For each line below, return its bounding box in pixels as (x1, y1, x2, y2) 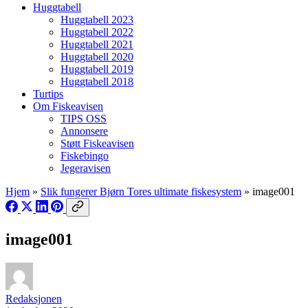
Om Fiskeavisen (33, 100, 103, 112)
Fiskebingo (60, 149, 109, 162)
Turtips (33, 87, 63, 100)
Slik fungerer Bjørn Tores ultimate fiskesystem (41, 185, 241, 197)
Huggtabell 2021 (60, 38, 133, 50)
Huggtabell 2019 (60, 63, 133, 75)
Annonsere (60, 124, 108, 137)
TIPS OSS (60, 112, 107, 124)
